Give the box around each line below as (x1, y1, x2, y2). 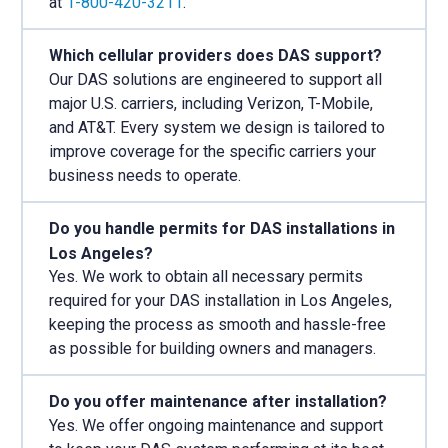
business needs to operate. (49, 165, 241, 185)
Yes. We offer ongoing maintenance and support (49, 416, 383, 436)
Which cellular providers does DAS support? (49, 45, 382, 65)
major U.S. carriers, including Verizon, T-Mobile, (49, 93, 373, 113)
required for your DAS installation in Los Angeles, (49, 291, 392, 311)
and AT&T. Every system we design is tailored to (49, 117, 385, 137)
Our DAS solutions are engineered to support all (49, 69, 382, 89)
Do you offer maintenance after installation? (49, 392, 387, 412)
